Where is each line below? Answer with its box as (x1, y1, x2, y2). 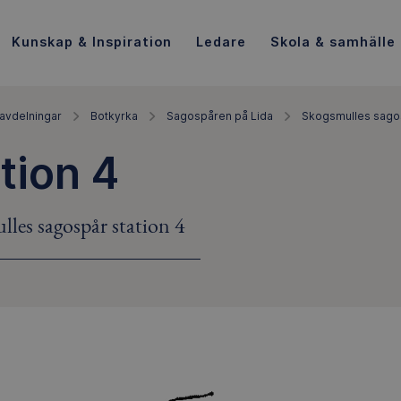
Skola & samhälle (269, 33, 396, 49)
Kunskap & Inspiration (11, 33, 172, 49)
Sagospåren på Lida (166, 109, 273, 123)
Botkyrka (90, 109, 138, 123)
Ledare (195, 33, 246, 49)
